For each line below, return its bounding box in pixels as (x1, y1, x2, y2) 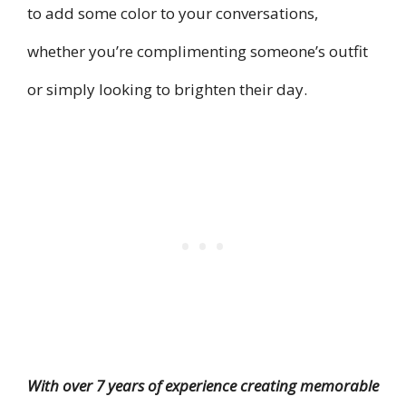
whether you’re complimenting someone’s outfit (27, 40, 368, 62)
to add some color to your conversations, (27, 2, 318, 24)
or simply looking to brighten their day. (27, 78, 307, 100)
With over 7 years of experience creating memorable (27, 375, 379, 397)
